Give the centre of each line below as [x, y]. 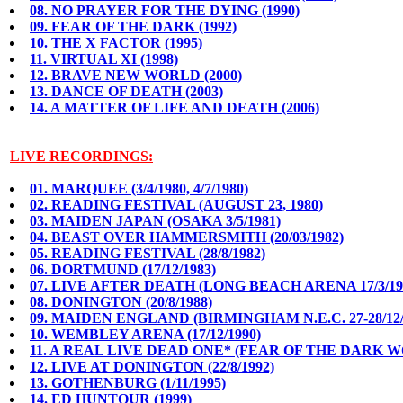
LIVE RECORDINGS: [81, 156]
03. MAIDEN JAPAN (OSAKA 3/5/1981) [155, 221]
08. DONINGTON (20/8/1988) [121, 302]
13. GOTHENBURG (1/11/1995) [128, 383]
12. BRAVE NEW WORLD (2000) [136, 75]
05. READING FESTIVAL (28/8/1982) [148, 253]
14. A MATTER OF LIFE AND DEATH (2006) [175, 107]
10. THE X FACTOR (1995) [116, 43]
